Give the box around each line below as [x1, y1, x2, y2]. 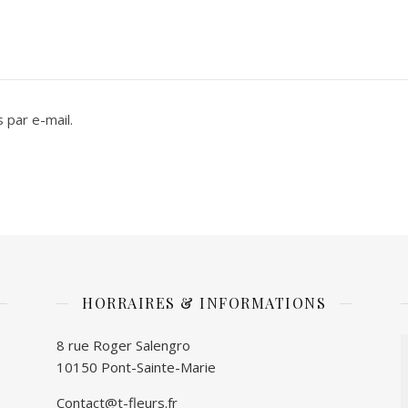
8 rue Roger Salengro [56, 336, 190, 354]
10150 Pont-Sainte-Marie [56, 358, 216, 376]
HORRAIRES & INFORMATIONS [82, 293, 326, 312]
